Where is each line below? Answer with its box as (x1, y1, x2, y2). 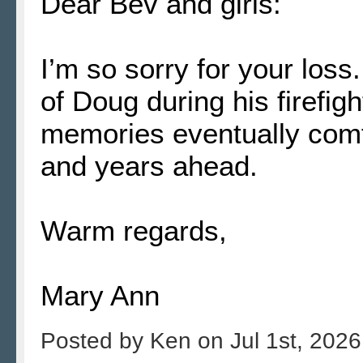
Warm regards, (41, 214, 227, 246)
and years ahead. (41, 149, 258, 181)
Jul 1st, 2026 (230, 327, 361, 353)
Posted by (41, 327, 150, 353)
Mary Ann (41, 279, 160, 311)
